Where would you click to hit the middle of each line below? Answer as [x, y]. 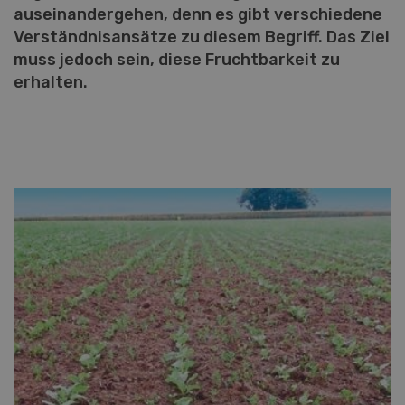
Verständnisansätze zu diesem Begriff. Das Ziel [202, 37]
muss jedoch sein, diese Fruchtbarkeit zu [177, 60]
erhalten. [51, 82]
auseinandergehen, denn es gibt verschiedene [198, 14]
